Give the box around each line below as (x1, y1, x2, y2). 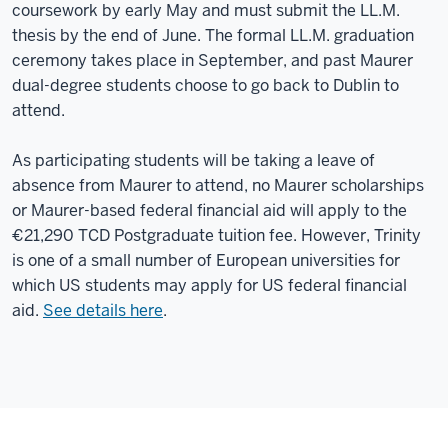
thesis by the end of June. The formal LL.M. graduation (12, 24, 414, 46)
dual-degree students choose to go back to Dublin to (12, 74, 399, 96)
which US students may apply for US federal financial (12, 274, 407, 296)
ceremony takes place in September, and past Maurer (12, 49, 413, 71)
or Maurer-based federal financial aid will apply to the (12, 199, 407, 221)
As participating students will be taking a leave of (12, 149, 375, 171)
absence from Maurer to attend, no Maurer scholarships (12, 174, 424, 196)
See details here (43, 299, 163, 321)
